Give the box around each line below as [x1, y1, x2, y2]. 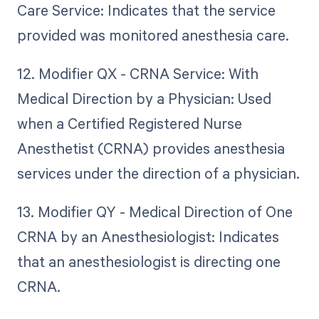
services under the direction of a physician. [16, 163, 300, 184]
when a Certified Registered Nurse [16, 113, 242, 134]
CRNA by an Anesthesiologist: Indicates [16, 226, 279, 247]
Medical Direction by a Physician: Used [16, 88, 271, 109]
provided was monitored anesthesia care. [16, 24, 289, 45]
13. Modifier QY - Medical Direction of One [16, 202, 293, 222]
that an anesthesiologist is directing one [16, 251, 281, 272]
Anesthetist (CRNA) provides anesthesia [16, 138, 285, 159]
